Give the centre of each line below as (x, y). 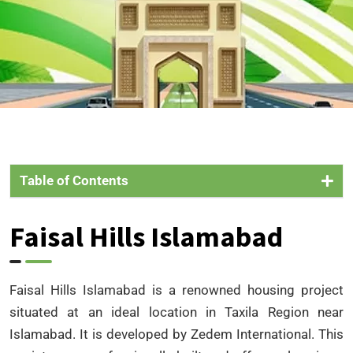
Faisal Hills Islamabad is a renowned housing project (176, 290)
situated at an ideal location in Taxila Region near (176, 312)
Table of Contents (74, 181)
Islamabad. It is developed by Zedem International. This (176, 334)
